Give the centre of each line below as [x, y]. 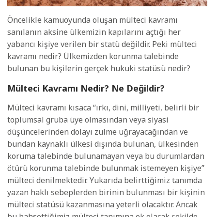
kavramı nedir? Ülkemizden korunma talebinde [93, 56]
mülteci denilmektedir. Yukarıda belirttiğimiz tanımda [105, 180]
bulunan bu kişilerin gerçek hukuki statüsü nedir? [99, 69]
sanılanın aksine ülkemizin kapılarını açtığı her [94, 32]
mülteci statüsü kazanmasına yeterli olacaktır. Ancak [102, 205]
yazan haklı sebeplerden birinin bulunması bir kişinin [106, 193]
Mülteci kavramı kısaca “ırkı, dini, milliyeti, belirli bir [103, 108]
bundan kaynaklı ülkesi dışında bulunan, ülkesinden [103, 144]
